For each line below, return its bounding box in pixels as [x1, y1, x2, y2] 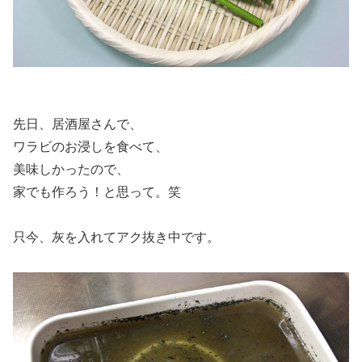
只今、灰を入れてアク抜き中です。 [13, 230, 220, 245]
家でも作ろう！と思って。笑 [13, 185, 181, 200]
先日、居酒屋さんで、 [13, 117, 142, 132]
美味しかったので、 [13, 162, 129, 177]
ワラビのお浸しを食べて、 [13, 140, 168, 154]
